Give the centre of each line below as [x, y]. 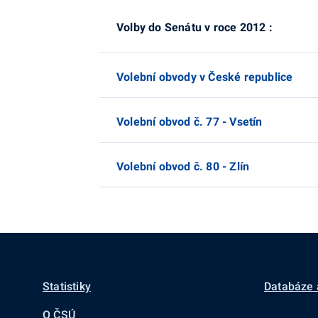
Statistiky [67, 286]
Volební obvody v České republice [205, 77]
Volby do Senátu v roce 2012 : [194, 27]
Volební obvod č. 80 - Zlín [183, 166]
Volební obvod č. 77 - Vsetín [190, 122]
